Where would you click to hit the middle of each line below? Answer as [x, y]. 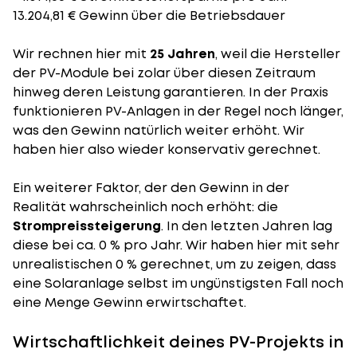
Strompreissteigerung [87, 226]
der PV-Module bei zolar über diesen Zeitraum [164, 73]
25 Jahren [182, 54]
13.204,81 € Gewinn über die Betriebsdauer [149, 16]
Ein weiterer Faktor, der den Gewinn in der [151, 188]
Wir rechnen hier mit [81, 54]
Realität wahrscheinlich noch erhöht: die [145, 207]
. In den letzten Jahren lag [247, 226]
